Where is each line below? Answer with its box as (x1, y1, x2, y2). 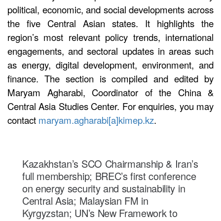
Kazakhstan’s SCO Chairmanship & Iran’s (22, 156, 198, 171)
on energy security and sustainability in (22, 181, 185, 195)
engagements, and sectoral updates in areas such (7, 44, 214, 57)
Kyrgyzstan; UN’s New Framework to (22, 206, 178, 220)
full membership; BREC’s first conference (22, 169, 196, 183)
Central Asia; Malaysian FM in (22, 193, 148, 208)
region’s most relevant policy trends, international (7, 31, 214, 43)
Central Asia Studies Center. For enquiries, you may (7, 100, 214, 112)
